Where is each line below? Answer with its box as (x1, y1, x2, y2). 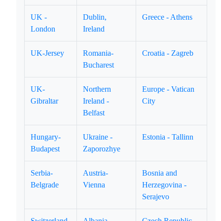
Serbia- (31, 169, 53, 177)
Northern (83, 85, 111, 93)
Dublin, (83, 13, 107, 21)
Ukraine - (83, 133, 113, 141)
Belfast (83, 109, 105, 117)
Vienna (83, 181, 106, 189)
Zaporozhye (83, 145, 121, 153)
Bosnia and (142, 169, 178, 177)
